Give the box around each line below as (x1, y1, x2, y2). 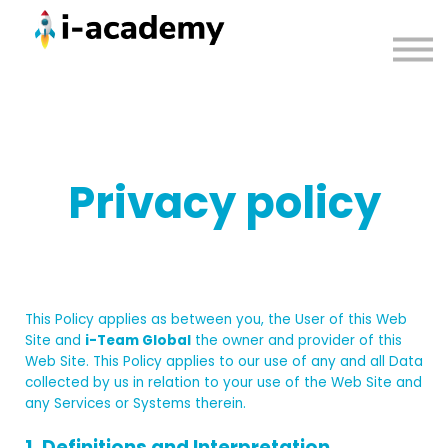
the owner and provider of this (191, 330, 402, 350)
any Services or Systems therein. (25, 393, 246, 413)
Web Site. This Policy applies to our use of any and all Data (25, 351, 423, 371)
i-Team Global (85, 330, 191, 350)
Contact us (162, 38, 286, 69)
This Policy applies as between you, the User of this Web (25, 309, 407, 329)
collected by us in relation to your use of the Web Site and (25, 372, 422, 392)
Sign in (187, 75, 261, 106)
